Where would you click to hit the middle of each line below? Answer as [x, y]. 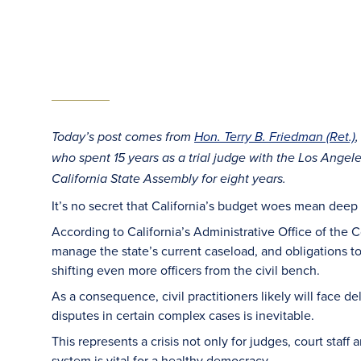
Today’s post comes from [123, 137]
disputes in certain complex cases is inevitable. [183, 315]
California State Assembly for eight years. [169, 179]
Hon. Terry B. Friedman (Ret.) [275, 137]
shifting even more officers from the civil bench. [186, 270]
